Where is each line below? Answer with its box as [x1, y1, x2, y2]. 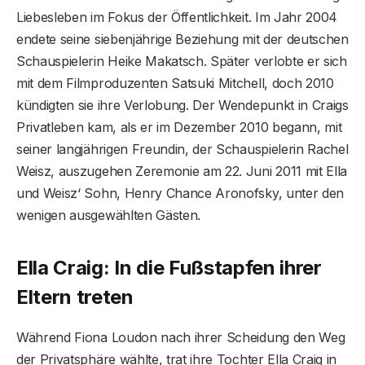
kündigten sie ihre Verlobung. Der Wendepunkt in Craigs [16, 97, 349, 114]
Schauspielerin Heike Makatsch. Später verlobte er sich [16, 53, 347, 70]
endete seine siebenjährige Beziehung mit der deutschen [16, 31, 349, 48]
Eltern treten [16, 284, 134, 309]
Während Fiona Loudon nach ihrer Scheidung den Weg [16, 328, 345, 345]
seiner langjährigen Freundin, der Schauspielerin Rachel [16, 141, 349, 158]
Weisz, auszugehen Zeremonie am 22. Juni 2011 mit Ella [16, 163, 348, 180]
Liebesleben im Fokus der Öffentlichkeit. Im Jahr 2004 [16, 9, 338, 26]
